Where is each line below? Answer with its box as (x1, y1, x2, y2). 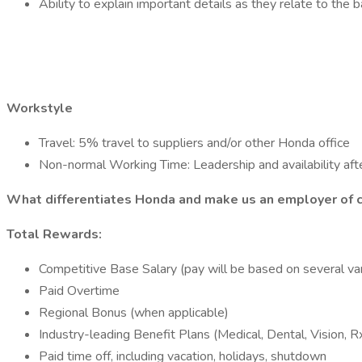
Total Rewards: (6, 225, 102, 243)
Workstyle (6, 99, 73, 117)
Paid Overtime (39, 282, 120, 300)
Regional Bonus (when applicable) (39, 304, 229, 322)
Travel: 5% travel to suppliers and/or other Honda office (39, 134, 350, 152)
